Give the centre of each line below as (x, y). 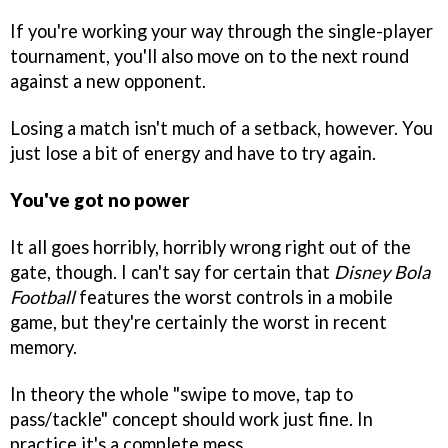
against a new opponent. (108, 81)
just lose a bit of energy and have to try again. (193, 152)
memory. (43, 346)
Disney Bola (382, 271)
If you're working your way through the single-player (221, 31)
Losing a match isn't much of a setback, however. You (221, 127)
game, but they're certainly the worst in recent (198, 321)
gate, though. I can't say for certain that (172, 271)
